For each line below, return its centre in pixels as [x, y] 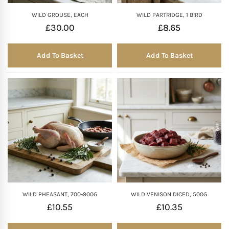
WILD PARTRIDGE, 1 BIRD [169, 15]
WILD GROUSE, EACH [60, 15]
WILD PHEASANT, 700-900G [60, 194]
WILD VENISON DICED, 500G [169, 194]
